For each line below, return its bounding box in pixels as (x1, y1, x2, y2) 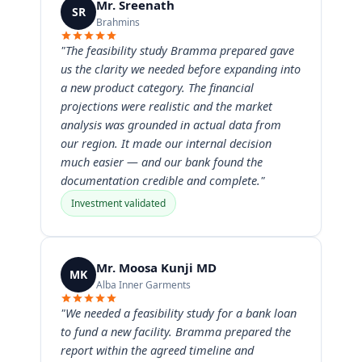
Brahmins (96, 15, 140, 29)
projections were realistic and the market (61, 98, 272, 114)
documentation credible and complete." (61, 172, 265, 188)
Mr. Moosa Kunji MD (96, 259, 217, 276)
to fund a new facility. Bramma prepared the (61, 323, 291, 339)
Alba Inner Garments (96, 277, 191, 292)
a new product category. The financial (61, 79, 254, 95)
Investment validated (71, 196, 166, 210)
